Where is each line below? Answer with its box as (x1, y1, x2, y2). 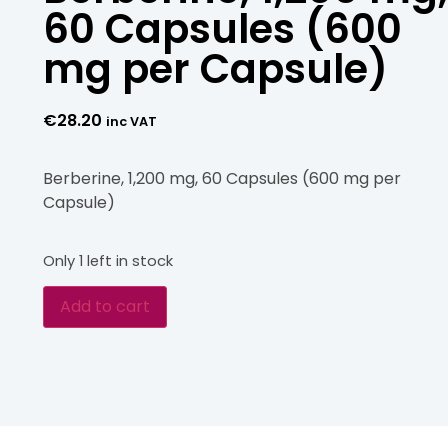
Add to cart (60, 295, 150, 319)
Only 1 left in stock (43, 250, 173, 271)
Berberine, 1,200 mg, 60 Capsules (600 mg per (43, 167, 401, 191)
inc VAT (106, 113, 157, 131)
